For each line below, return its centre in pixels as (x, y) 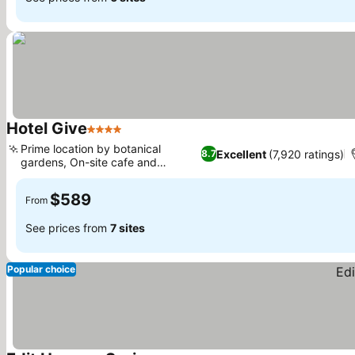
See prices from (68, 227)
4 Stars (108, 137)
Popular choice (41, 269)
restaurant (47, 176)
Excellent (242, 154)
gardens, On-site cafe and (89, 162)
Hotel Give (47, 128)
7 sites (128, 227)
